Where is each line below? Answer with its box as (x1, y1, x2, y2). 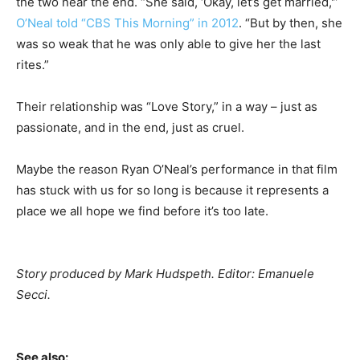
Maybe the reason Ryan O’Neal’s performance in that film (16, 162, 337, 178)
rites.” (16, 57, 49, 73)
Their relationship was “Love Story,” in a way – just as (16, 99, 317, 115)
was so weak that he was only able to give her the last (16, 36, 321, 52)
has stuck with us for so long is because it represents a (16, 182, 329, 198)
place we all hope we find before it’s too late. (16, 203, 268, 219)
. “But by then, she (239, 15, 342, 31)
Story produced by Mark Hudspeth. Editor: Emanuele (16, 266, 314, 282)
